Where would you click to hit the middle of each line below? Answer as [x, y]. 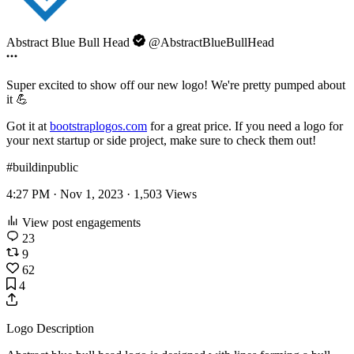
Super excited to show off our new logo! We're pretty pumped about [176, 85]
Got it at [28, 126]
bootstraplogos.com [98, 126]
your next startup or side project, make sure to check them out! [161, 140]
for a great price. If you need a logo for [245, 126]
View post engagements [80, 222]
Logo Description [50, 328]
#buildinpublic [42, 167]
